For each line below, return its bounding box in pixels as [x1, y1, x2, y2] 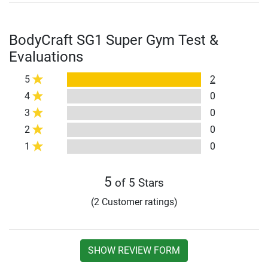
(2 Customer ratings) [90, 196, 178, 208]
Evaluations [9, 48, 83, 66]
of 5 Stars [112, 176, 164, 190]
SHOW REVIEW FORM [88, 245, 180, 257]
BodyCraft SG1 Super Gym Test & [9, 32, 218, 49]
